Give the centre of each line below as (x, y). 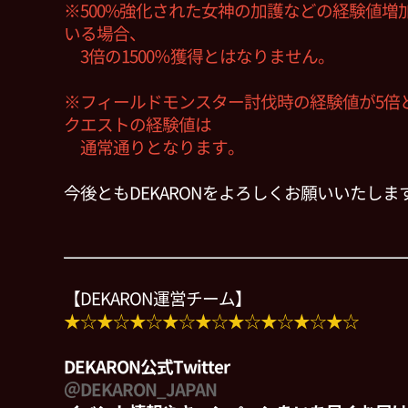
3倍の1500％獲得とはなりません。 (199, 56)
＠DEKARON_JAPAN (140, 390)
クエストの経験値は (138, 125)
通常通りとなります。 (154, 148)
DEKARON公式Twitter (147, 367)
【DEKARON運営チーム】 (158, 299)
